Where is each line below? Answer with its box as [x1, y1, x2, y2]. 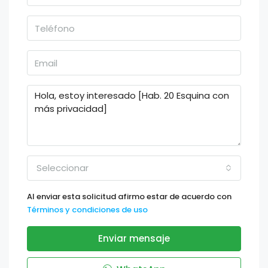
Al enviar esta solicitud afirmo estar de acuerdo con [27, 191, 232, 202]
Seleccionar [36, 162, 89, 174]
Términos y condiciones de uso [27, 204, 148, 215]
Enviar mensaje [98, 232, 170, 245]
